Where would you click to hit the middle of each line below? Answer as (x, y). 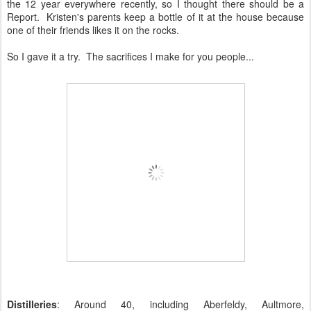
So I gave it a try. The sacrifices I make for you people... (131, 56)
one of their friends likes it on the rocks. (93, 30)
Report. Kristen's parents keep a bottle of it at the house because (155, 16)
